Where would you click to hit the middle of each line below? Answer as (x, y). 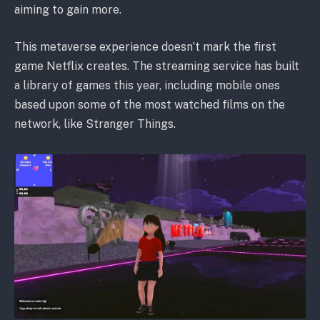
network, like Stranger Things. (95, 124)
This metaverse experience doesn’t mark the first (145, 46)
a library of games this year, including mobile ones (147, 85)
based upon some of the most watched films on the (150, 104)
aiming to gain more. (68, 10)
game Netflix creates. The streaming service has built (157, 66)
